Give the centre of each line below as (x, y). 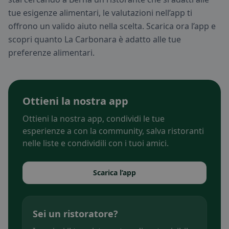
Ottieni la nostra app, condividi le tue (94, 119)
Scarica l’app (114, 173)
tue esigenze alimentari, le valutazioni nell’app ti (100, 13)
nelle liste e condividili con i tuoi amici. (96, 143)
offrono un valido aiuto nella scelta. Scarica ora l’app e (112, 26)
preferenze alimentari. (51, 53)
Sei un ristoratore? (75, 214)
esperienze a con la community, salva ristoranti (113, 131)
